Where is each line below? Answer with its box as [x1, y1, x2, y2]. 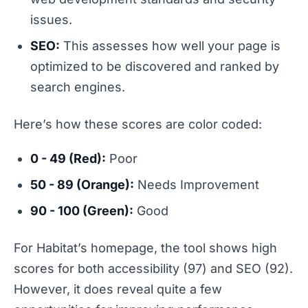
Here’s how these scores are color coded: [14, 117, 262, 132]
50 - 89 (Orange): [30, 177, 134, 192]
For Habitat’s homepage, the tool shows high [14, 241, 277, 256]
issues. [30, 12, 72, 27]
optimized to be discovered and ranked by [30, 59, 279, 74]
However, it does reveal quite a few [14, 282, 222, 297]
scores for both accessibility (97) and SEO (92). [14, 261, 293, 276]
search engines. [30, 80, 125, 95]
